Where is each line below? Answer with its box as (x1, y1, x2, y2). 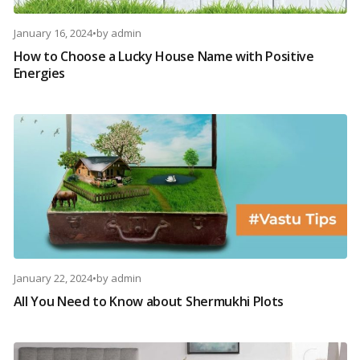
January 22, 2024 (13, 271, 92, 286)
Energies (13, 64, 65, 83)
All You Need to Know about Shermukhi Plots (13, 292, 284, 311)
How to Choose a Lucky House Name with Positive (13, 47, 314, 66)
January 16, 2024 (13, 26, 92, 41)
